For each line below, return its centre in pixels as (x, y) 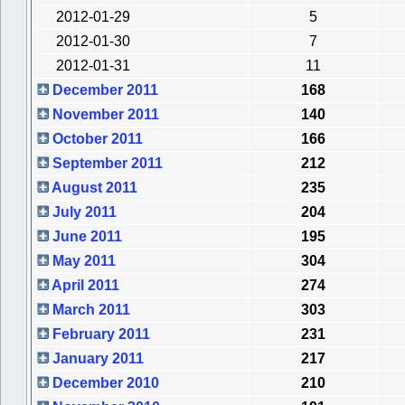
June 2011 (85, 237)
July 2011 (83, 212)
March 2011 (89, 310)
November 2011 (104, 115)
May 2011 (82, 261)
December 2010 (104, 383)
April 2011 (84, 286)
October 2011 (96, 139)
